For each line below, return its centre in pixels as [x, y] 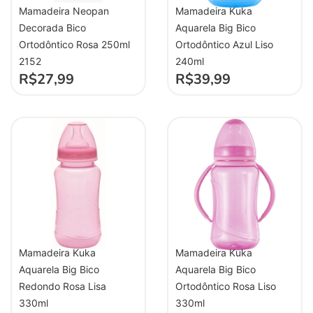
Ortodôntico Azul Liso [224, 44]
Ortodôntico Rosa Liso [226, 286]
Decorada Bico [52, 27]
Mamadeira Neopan [64, 10]
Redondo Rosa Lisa [63, 286]
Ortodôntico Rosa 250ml [74, 44]
